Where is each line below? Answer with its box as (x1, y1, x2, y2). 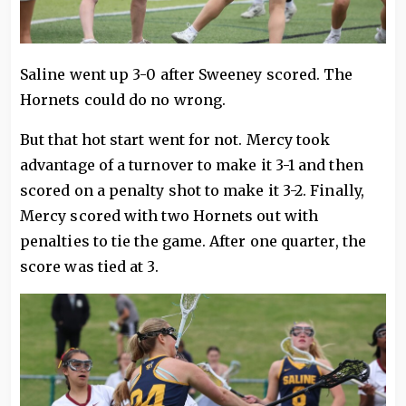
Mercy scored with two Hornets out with (20, 206, 319, 225)
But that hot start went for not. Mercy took (20, 130, 331, 149)
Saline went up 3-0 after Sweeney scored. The (20, 64, 353, 83)
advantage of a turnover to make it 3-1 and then (20, 155, 363, 174)
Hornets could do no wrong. (20, 90, 227, 109)
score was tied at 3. (20, 256, 159, 275)
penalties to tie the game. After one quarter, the (20, 231, 366, 250)
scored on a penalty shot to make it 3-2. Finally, (20, 180, 364, 199)
